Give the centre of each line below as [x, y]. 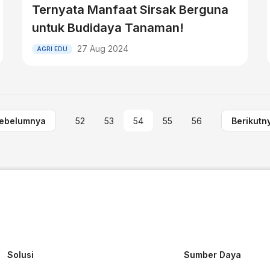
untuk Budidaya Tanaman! [108, 28]
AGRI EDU [52, 49]
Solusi [21, 255]
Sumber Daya [213, 255]
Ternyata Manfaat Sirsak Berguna [130, 10]
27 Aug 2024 [103, 49]
